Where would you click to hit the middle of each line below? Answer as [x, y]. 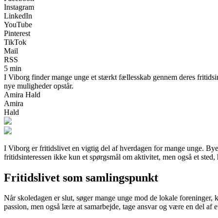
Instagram [19, 7]
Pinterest [17, 33]
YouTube [18, 24]
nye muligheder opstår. [39, 86]
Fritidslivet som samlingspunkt [81, 177]
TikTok [15, 42]
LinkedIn [18, 16]
